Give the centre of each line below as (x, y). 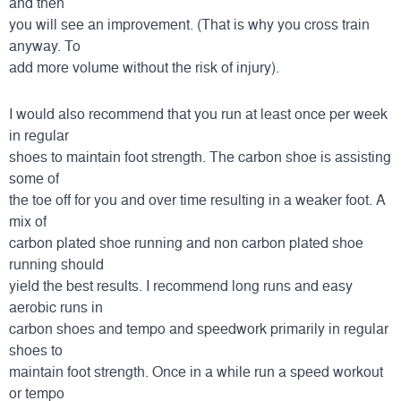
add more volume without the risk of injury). (144, 67)
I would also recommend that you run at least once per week (198, 113)
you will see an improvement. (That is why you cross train (189, 24)
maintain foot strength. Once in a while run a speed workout (196, 371)
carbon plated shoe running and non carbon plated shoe (186, 242)
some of (34, 178)
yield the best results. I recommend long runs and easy (181, 285)
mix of (28, 221)
